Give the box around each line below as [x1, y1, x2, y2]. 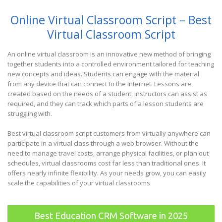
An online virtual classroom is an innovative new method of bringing [7, 50, 211, 59]
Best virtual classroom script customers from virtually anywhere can [7, 129, 211, 138]
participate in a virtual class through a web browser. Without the [7, 139, 199, 148]
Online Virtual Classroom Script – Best [10, 12, 212, 28]
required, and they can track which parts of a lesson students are [7, 99, 204, 109]
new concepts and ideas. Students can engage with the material [7, 69, 199, 79]
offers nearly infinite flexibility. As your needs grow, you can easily [7, 168, 206, 178]
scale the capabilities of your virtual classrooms [7, 178, 150, 188]
